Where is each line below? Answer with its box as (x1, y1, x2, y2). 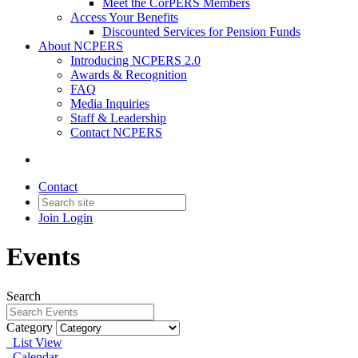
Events (6, 242, 80, 272)
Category (6, 320, 53, 334)
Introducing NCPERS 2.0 (70, 54, 201, 67)
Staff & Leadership (70, 111, 166, 125)
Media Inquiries (70, 97, 149, 110)
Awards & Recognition (70, 68, 187, 82)
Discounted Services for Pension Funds (102, 25, 300, 38)
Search (6, 288, 41, 303)
